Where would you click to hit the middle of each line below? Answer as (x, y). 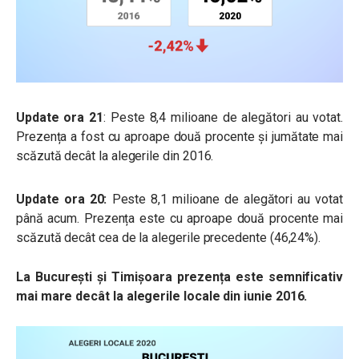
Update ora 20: (62, 200)
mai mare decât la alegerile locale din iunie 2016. (162, 296)
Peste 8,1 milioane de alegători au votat (225, 200)
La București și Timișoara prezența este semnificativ (179, 277)
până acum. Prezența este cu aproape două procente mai (179, 219)
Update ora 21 (60, 118)
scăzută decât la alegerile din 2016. (115, 156)
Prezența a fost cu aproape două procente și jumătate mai (179, 137)
